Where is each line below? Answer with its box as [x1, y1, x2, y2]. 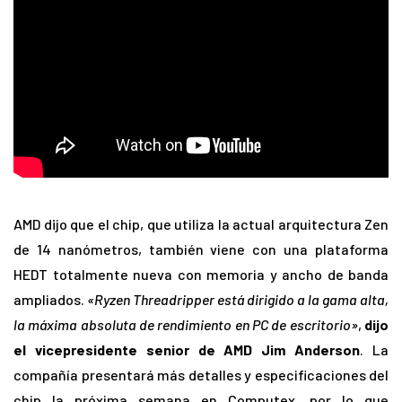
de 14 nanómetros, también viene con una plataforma [13, 240, 389, 258]
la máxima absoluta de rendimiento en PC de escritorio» [13, 316, 358, 334]
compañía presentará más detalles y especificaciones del [13, 366, 389, 384]
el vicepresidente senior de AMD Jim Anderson [13, 341, 361, 359]
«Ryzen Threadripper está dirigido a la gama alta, [87, 291, 389, 309]
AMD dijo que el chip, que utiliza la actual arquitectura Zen [13, 215, 389, 233]
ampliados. [13, 291, 87, 309]
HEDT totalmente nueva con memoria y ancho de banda [13, 266, 389, 284]
